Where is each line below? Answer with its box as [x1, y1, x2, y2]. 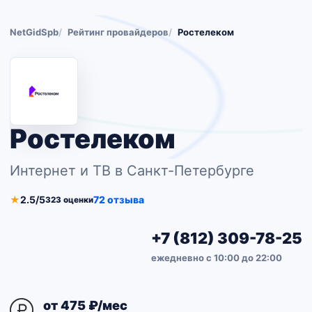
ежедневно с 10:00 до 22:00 [151, 252, 282, 263]
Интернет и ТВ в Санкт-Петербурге [10, 162, 254, 179]
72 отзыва [93, 194, 144, 205]
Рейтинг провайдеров [68, 26, 169, 38]
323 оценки [45, 194, 93, 205]
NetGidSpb [10, 26, 58, 38]
